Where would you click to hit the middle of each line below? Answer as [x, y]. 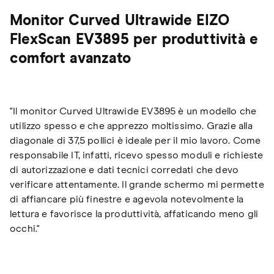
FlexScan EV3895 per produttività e [134, 40]
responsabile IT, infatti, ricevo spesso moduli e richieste [137, 156]
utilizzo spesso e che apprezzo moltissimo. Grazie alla [131, 126]
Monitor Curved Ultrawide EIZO [120, 21]
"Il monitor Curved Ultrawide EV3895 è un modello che [133, 112]
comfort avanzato [70, 59]
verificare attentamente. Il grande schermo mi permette [137, 185]
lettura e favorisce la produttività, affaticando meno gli [134, 214]
